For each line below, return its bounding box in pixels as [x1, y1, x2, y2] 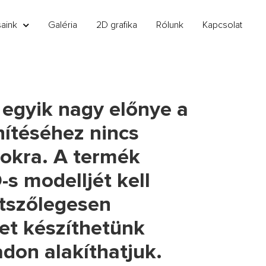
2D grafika [96, 18, 137, 31]
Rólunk [156, 18, 183, 31]
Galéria [48, 18, 77, 31]
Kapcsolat [202, 18, 242, 31]
